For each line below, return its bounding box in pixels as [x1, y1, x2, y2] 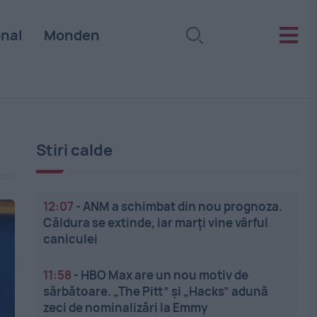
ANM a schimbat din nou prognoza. [83, 198, 283, 214]
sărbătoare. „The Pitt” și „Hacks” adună [43, 283, 269, 299]
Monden [43, 25, 100, 45]
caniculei [43, 231, 98, 247]
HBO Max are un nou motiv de [81, 267, 249, 283]
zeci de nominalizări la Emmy [43, 299, 209, 316]
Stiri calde [36, 139, 113, 161]
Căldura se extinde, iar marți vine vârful [43, 214, 269, 231]
